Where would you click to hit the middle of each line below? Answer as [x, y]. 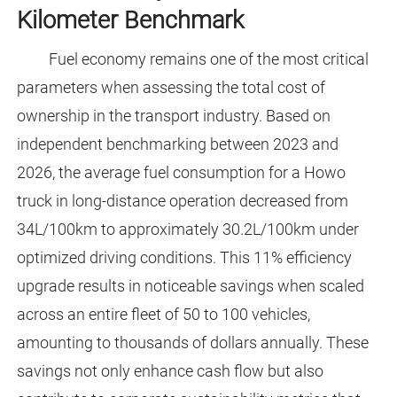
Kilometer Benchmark [130, 21]
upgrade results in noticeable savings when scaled [190, 286]
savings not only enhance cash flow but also [170, 371]
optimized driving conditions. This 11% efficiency [184, 258]
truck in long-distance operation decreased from [182, 201]
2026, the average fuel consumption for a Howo [181, 173]
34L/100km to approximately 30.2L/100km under [187, 230]
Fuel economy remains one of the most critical [208, 59]
